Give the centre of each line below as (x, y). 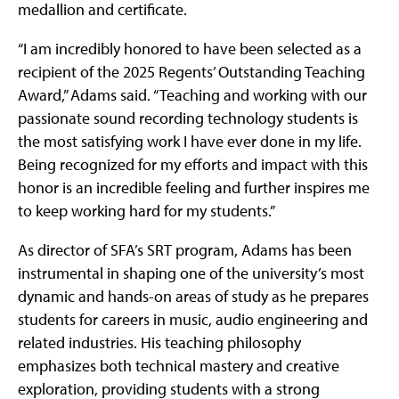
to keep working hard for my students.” (147, 211)
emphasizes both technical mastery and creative (179, 366)
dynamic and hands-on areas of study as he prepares (193, 297)
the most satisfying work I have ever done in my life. (190, 142)
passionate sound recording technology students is (188, 118)
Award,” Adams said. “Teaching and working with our (192, 95)
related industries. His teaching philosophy (159, 343)
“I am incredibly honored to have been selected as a (190, 49)
